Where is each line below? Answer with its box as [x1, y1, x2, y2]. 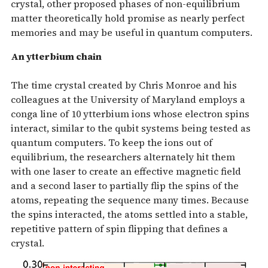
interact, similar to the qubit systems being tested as [11, 121, 251, 135]
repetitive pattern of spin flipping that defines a [11, 221, 228, 235]
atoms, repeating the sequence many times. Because [11, 193, 249, 206]
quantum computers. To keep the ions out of [11, 135, 212, 149]
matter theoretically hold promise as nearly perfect [11, 11, 245, 25]
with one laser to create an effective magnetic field [11, 164, 241, 178]
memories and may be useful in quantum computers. [11, 25, 252, 39]
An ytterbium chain [11, 49, 102, 63]
